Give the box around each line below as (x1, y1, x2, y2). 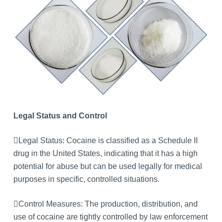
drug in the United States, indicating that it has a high (13, 149, 198, 158)
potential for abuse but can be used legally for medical (13, 162, 202, 170)
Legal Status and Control (13, 111, 107, 120)
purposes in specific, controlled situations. (13, 174, 160, 183)
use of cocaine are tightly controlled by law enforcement (13, 212, 208, 221)
